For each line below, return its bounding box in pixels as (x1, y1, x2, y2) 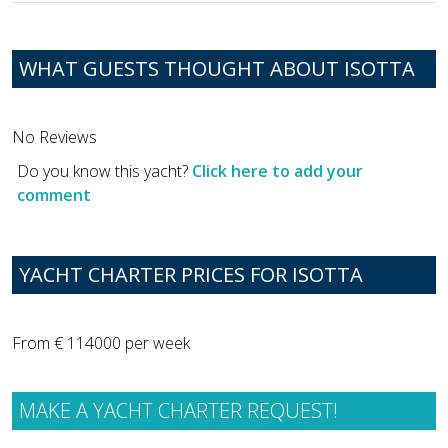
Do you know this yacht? (17, 159, 192, 182)
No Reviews (12, 125, 97, 148)
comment (17, 183, 91, 206)
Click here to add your (192, 159, 363, 182)
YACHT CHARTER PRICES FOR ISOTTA (19, 261, 363, 289)
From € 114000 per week (12, 332, 190, 354)
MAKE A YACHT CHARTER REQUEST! (19, 396, 338, 424)
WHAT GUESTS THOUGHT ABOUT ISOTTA (19, 54, 415, 82)
